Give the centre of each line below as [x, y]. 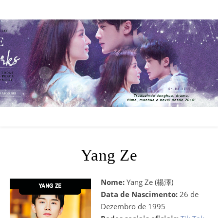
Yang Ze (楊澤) [149, 182]
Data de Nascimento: [139, 194]
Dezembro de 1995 [133, 206]
